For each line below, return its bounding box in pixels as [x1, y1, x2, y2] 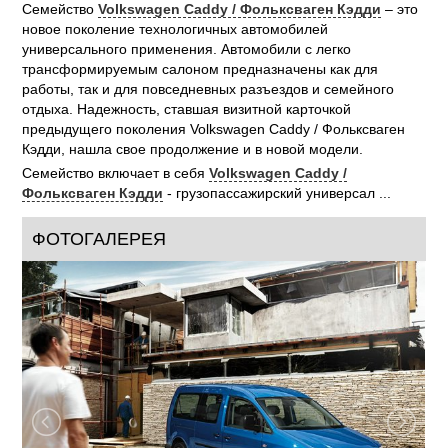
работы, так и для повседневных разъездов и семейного [22, 81, 395, 98]
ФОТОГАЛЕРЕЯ [32, 229, 167, 250]
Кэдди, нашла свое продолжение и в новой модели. [22, 141, 368, 158]
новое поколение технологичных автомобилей [22, 21, 329, 38]
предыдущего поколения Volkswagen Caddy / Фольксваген [22, 121, 406, 138]
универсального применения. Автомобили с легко [22, 41, 352, 58]
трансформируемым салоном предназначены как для [22, 61, 379, 78]
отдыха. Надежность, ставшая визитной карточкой [22, 101, 352, 118]
